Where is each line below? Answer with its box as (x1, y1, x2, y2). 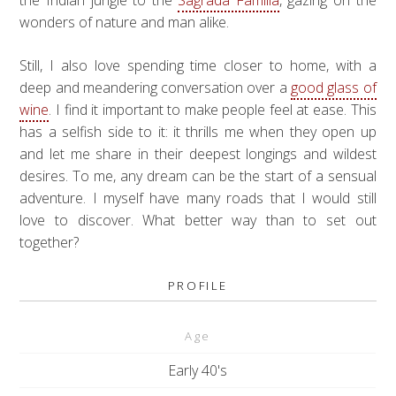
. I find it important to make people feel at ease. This (49, 100, 377, 120)
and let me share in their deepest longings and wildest (19, 144, 377, 164)
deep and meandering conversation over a (19, 78, 292, 98)
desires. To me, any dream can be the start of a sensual (19, 166, 377, 187)
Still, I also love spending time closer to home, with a (19, 56, 377, 76)
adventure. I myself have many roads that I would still (19, 188, 377, 209)
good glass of (291, 78, 377, 98)
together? (19, 232, 80, 253)
